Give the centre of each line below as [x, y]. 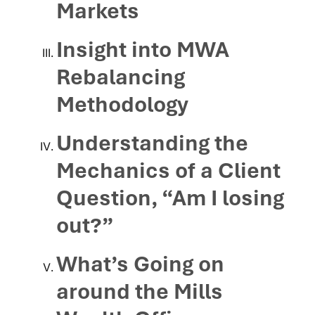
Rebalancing [121, 77]
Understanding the [152, 143]
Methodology [122, 105]
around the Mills [140, 292]
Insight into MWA [143, 50]
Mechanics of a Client [168, 171]
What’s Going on [140, 264]
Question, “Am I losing [170, 198]
